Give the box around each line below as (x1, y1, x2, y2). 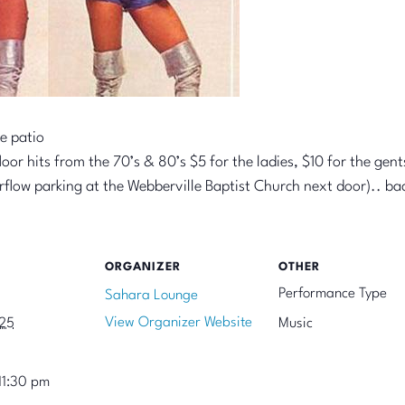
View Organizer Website (104, 316, 252, 330)
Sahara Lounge (104, 288, 198, 303)
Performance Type (278, 287, 387, 301)
